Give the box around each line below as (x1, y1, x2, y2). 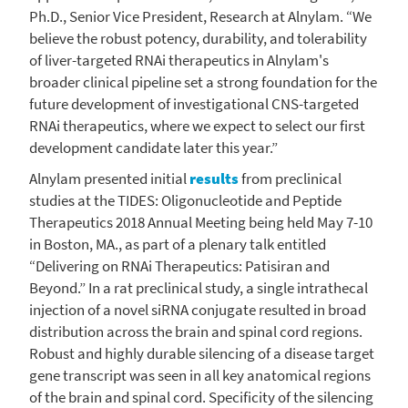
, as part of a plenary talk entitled (118, 233, 326, 254)
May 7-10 (317, 211, 372, 232)
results (189, 168, 239, 189)
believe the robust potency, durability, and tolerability (29, 27, 367, 48)
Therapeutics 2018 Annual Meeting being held (29, 211, 317, 232)
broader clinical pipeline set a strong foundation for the (29, 71, 377, 92)
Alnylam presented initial (29, 168, 189, 189)
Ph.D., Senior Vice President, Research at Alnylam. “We (29, 5, 372, 26)
